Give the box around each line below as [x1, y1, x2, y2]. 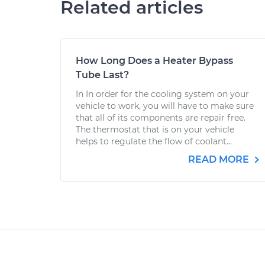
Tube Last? [76, 69, 129, 80]
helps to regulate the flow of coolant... [76, 136, 232, 147]
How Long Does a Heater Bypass [76, 55, 233, 66]
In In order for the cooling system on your [76, 89, 249, 99]
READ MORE [188, 154, 251, 165]
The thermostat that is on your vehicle [76, 124, 234, 135]
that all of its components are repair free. [76, 112, 245, 123]
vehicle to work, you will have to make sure [76, 101, 254, 111]
